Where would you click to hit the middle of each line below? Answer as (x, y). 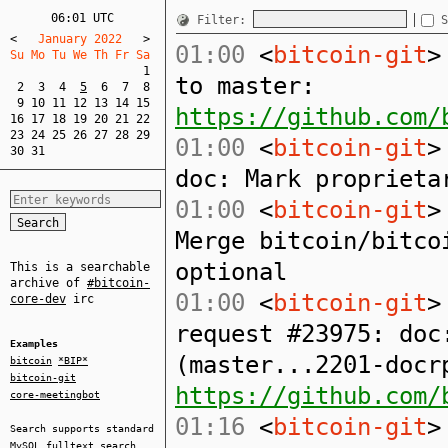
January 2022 (80, 39)
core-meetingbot (55, 394)
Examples (34, 343)
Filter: (225, 19)
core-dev (38, 299)
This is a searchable (80, 267)
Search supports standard (82, 428)
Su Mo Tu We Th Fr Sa (87, 55)
